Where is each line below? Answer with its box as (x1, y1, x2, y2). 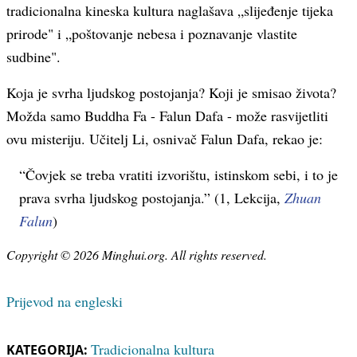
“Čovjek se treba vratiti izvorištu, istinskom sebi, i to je (19, 165, 338, 184)
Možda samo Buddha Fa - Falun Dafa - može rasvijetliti (6, 106, 328, 125)
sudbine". (6, 47, 61, 66)
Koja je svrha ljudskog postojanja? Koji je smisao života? (6, 83, 336, 102)
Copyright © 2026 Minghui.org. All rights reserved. (6, 246, 267, 263)
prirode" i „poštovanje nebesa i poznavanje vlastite (6, 24, 297, 43)
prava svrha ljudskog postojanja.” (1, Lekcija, (19, 188, 284, 207)
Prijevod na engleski (6, 292, 123, 311)
